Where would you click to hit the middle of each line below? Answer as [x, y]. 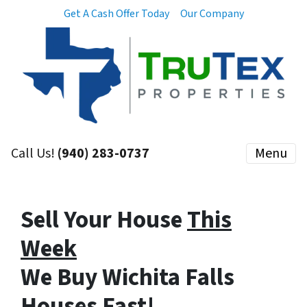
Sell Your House [104, 220]
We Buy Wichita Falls [127, 278]
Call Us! [34, 153]
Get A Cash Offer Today [116, 14]
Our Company [212, 14]
